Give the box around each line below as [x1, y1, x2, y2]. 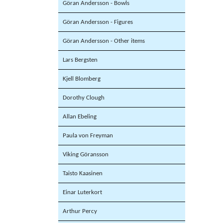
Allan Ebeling [63, 113, 97, 120]
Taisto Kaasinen [63, 170, 103, 177]
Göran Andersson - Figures [63, 19, 133, 26]
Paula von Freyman [63, 132, 113, 139]
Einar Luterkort [63, 189, 102, 196]
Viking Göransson [63, 151, 109, 158]
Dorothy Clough [63, 95, 105, 102]
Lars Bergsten [63, 57, 98, 64]
